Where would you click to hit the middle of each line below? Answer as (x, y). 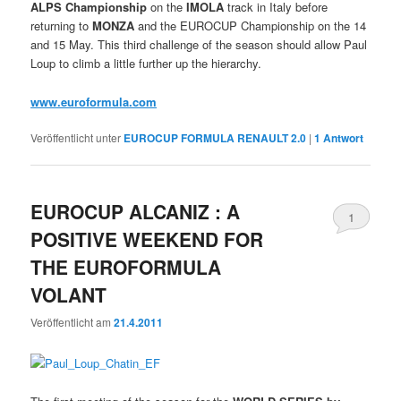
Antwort (342, 137)
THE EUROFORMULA (126, 266)
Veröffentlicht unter (76, 137)
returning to (62, 26)
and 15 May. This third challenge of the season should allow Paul (199, 45)
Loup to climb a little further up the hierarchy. (146, 64)
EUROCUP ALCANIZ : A (136, 211)
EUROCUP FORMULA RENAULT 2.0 (215, 137)
